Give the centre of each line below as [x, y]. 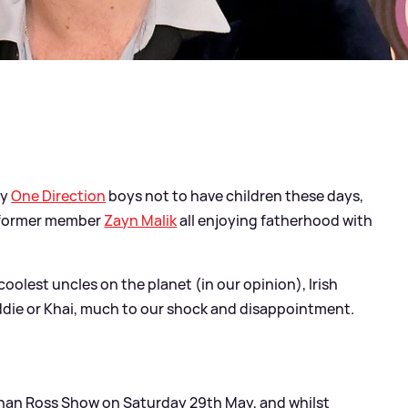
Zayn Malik [141, 220]
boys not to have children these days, [235, 195]
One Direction [59, 195]
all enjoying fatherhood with [275, 220]
